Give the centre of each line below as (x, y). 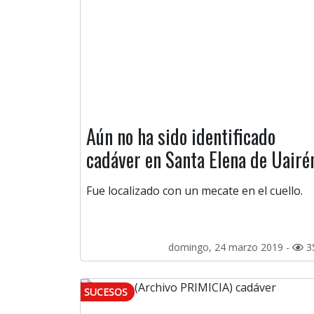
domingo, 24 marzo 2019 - (230, 247)
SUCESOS (106, 292)
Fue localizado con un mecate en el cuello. (194, 191)
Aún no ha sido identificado (181, 137)
